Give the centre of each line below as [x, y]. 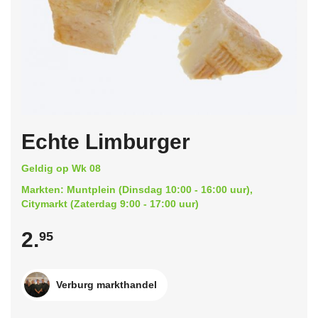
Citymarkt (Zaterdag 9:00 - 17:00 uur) [110, 203]
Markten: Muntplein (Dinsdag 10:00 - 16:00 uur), [137, 189]
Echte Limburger [106, 141]
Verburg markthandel [106, 284]
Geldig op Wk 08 [61, 168]
